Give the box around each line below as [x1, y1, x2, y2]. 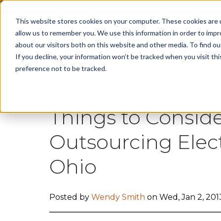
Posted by [49, 192, 89, 202]
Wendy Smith [91, 192, 145, 202]
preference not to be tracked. [15, 64, 107, 73]
